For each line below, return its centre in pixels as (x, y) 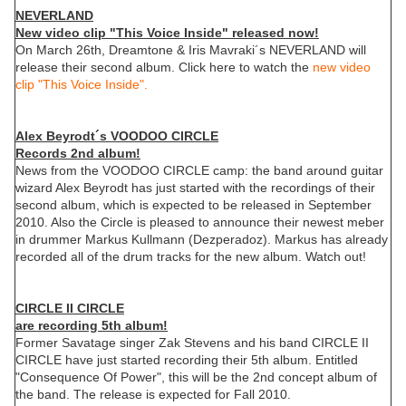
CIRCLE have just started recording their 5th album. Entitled (187, 360)
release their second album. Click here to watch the (164, 68)
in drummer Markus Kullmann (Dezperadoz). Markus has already (202, 240)
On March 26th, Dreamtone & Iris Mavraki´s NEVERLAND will (191, 50)
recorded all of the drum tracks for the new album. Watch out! (191, 257)
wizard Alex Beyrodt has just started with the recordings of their (195, 188)
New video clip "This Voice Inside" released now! (167, 33)
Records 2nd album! (78, 154)
